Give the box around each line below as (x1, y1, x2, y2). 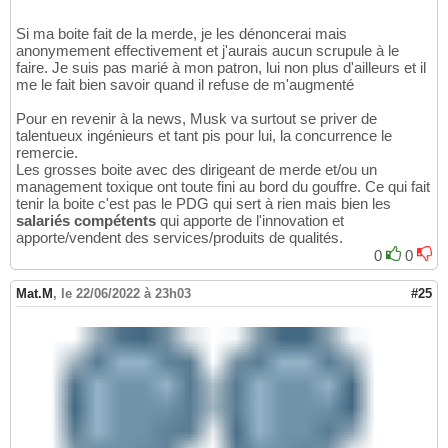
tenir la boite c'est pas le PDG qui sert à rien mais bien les (16, 194, 391, 212)
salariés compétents (16, 211, 156, 229)
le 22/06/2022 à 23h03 (61, 285, 191, 301)
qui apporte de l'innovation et (156, 211, 344, 229)
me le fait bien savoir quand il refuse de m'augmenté (16, 75, 354, 93)
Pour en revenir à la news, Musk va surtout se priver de (16, 109, 377, 127)
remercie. (16, 143, 78, 161)
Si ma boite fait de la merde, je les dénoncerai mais (16, 24, 347, 42)
